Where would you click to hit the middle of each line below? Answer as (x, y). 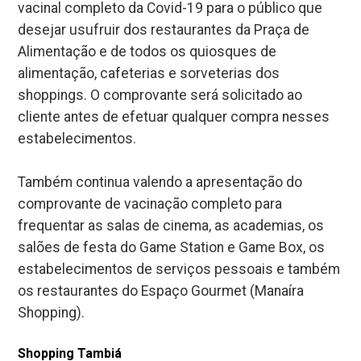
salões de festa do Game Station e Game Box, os (172, 247)
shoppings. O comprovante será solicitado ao (160, 95)
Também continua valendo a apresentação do (160, 182)
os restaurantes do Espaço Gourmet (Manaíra (161, 290)
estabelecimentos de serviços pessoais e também (179, 269)
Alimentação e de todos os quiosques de (147, 51)
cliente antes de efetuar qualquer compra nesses (174, 116)
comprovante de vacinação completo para (150, 203)
